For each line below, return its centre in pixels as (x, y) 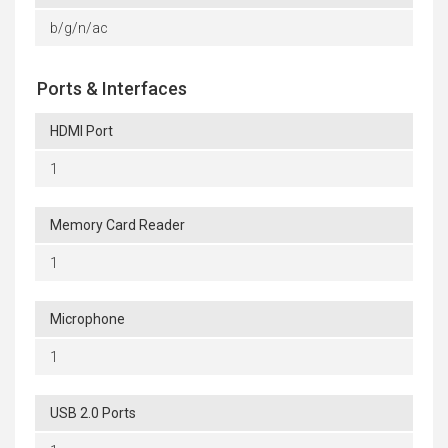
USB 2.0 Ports (93, 413)
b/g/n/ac (79, 28)
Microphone (87, 319)
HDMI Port (81, 131)
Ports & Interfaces (112, 89)
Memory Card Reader (117, 225)
